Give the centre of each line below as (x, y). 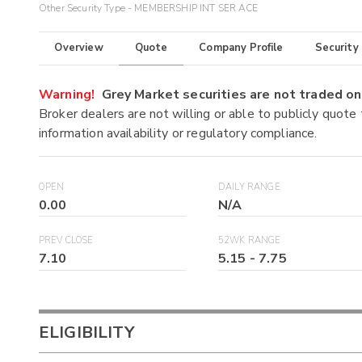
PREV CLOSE (66, 241)
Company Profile (241, 48)
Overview (79, 48)
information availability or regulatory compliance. (178, 133)
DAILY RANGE (249, 187)
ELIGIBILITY (86, 332)
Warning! (67, 94)
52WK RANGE (250, 241)
